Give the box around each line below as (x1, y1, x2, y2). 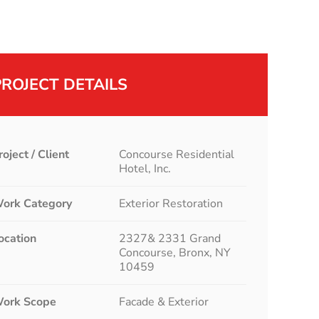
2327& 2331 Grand (119, 231, 221, 246)
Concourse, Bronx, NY (119, 245, 231, 261)
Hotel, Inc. (119, 161, 172, 177)
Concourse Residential (119, 147, 235, 162)
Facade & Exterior (119, 294, 209, 310)
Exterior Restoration (119, 196, 224, 211)
